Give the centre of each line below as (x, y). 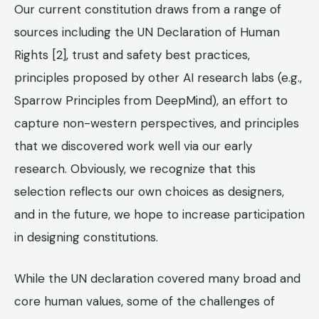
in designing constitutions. (86, 237)
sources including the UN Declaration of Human (147, 32)
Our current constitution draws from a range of (148, 10)
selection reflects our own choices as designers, (149, 192)
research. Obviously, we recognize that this (135, 169)
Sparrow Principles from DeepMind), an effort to (151, 101)
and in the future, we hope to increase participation (159, 215)
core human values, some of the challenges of (145, 302)
